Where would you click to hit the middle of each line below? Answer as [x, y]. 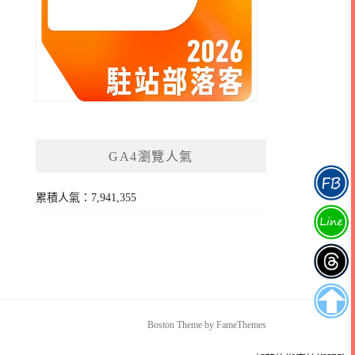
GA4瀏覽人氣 [151, 157]
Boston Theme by [182, 325]
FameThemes [241, 325]
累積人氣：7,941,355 [86, 198]
